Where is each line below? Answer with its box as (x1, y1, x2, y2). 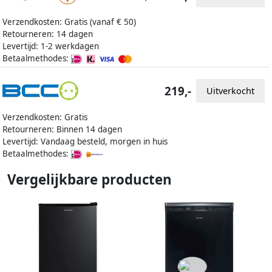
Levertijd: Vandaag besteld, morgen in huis (2, 136, 168, 148)
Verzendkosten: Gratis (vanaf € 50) (2, 16, 136, 28)
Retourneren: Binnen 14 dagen (2, 124, 122, 135)
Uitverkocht (206, 84, 254, 97)
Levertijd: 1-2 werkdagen (2, 41, 99, 52)
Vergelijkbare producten (7, 170, 172, 189)
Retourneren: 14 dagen (2, 29, 93, 40)
